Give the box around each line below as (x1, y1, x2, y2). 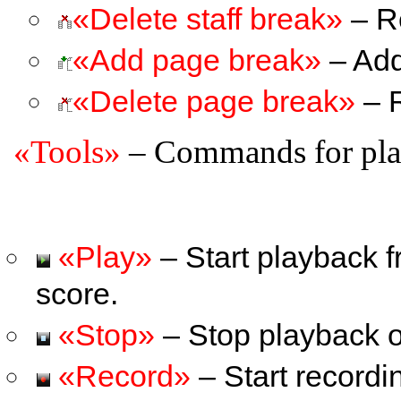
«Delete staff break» (73, 2, 343, 36)
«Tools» (13, 133, 121, 170)
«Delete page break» (73, 84, 355, 118)
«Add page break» (73, 43, 321, 77)
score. (36, 277, 118, 311)
